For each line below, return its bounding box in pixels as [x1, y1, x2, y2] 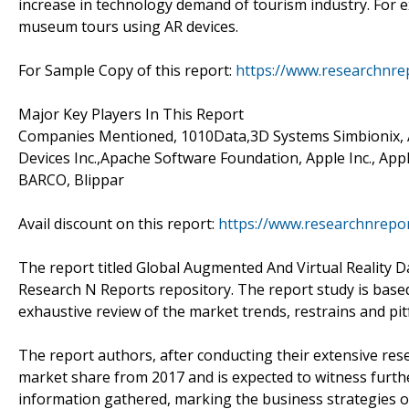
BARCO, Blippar [18, 169, 124, 190]
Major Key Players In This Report [18, 103, 244, 124]
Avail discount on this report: [18, 213, 218, 234]
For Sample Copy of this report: [18, 59, 236, 80]
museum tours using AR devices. [18, 16, 238, 37]
